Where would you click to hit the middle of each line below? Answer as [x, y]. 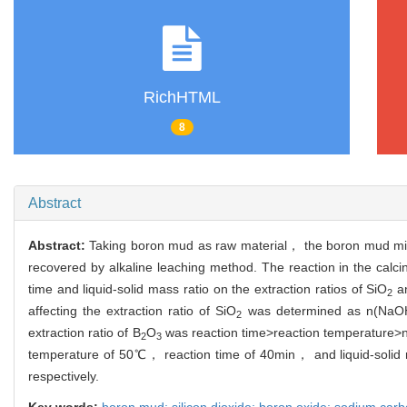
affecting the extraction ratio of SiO [133, 310]
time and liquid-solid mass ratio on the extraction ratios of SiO [208, 288]
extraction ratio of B [84, 332]
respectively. [64, 376]
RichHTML [182, 98]
